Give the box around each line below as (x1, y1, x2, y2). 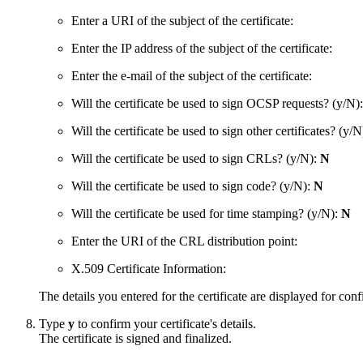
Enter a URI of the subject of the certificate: (71, 14, 293, 28)
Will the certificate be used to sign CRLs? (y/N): (71, 152, 320, 166)
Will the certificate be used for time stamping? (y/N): (71, 207, 341, 221)
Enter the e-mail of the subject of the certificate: (71, 69, 312, 83)
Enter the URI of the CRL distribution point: (71, 234, 297, 249)
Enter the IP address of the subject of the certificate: (71, 41, 332, 56)
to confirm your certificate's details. (75, 317, 256, 331)
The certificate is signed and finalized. (39, 331, 232, 346)
